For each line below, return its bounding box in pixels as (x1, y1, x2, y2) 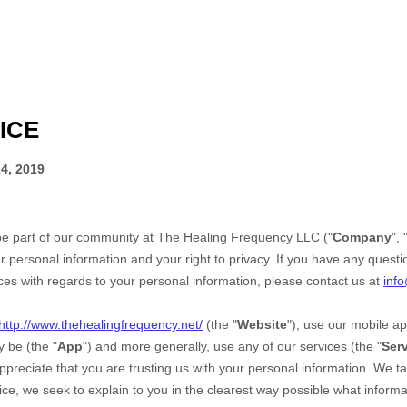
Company (333, 230, 392, 244)
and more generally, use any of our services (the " (92, 339, 382, 353)
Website (237, 317, 287, 332)
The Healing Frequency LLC (157, 230, 320, 244)
